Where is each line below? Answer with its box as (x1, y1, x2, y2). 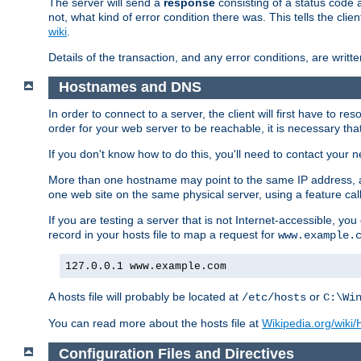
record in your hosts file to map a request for (48, 228, 278, 242)
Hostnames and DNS (58, 79, 201, 96)
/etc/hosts (242, 291, 306, 305)
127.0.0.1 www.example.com (65, 260, 226, 273)
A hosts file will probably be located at (48, 290, 242, 304)
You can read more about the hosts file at (48, 317, 262, 330)
